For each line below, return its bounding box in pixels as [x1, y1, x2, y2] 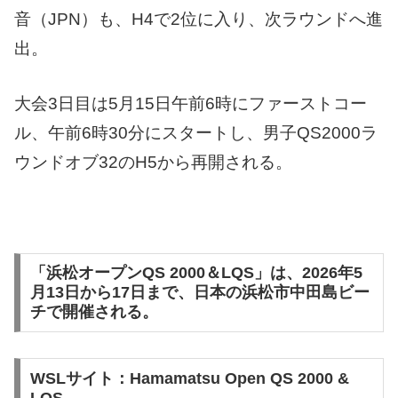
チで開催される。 [29, 303, 158, 322]
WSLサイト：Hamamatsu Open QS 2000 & [29, 370, 349, 388]
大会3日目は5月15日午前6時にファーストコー [14, 93, 367, 113]
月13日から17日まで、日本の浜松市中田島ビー [29, 283, 370, 302]
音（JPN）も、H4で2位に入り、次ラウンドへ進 [14, 10, 383, 29]
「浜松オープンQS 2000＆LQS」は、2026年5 [29, 264, 362, 283]
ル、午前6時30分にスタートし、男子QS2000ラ [14, 123, 378, 142]
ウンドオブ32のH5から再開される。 [14, 152, 292, 171]
